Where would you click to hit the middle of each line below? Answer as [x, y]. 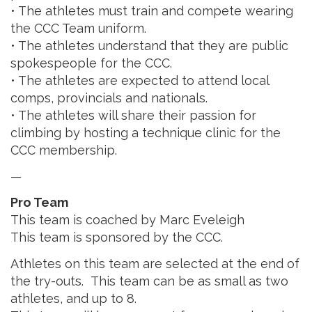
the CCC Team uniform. [78, 29]
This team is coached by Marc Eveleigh [127, 220]
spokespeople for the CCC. [91, 63]
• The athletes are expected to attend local [140, 81]
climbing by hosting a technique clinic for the [146, 133]
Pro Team [39, 203]
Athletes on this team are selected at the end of [155, 263]
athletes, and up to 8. [73, 298]
